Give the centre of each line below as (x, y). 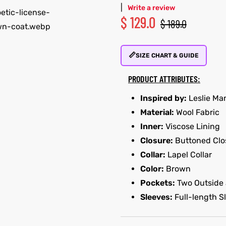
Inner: (152, 126)
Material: (157, 112)
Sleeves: (156, 197)
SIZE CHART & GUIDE (167, 55)
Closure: (156, 140)
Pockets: (157, 183)
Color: (152, 168)
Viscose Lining (191, 126)
